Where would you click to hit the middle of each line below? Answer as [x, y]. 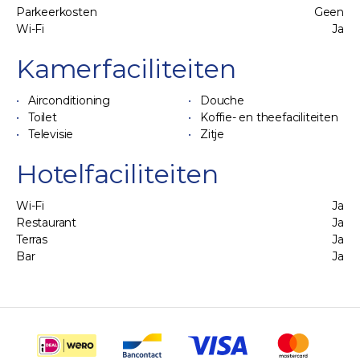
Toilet [43, 117]
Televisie [51, 134]
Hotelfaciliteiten [117, 174]
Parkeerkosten [57, 12]
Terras [32, 239]
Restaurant [46, 223]
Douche [222, 100]
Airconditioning [69, 100]
